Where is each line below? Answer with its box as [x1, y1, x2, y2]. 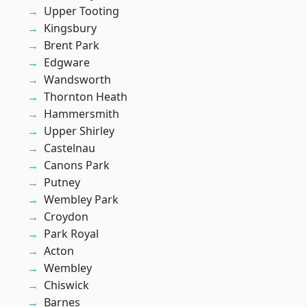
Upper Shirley [44, 123, 114, 139]
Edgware [44, 55, 90, 71]
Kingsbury [44, 21, 97, 36]
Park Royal [44, 226, 99, 242]
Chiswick [44, 278, 89, 293]
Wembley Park [44, 192, 119, 208]
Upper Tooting [44, 3, 119, 19]
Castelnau [44, 140, 95, 156]
